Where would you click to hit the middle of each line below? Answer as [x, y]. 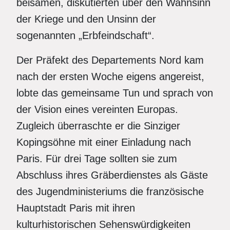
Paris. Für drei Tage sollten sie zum [97, 159]
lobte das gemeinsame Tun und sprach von [115, 93]
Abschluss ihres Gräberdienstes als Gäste [112, 175]
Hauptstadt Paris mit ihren [76, 208]
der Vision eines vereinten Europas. [97, 109]
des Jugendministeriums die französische [110, 191]
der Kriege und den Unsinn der [86, 19]
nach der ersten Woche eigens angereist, [110, 76]
